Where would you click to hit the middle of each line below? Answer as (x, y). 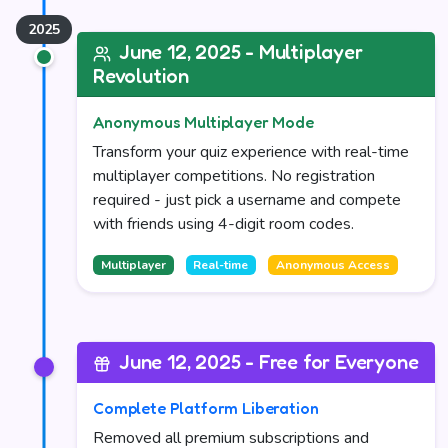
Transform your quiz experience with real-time (251, 152)
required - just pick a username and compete (247, 200)
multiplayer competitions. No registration (234, 176)
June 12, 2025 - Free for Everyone (269, 362)
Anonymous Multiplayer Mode (203, 122)
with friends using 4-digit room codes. (223, 224)
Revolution (141, 76)
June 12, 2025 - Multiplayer (241, 52)
